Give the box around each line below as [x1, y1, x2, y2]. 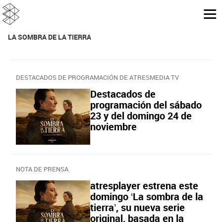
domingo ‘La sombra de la [90, 189, 203, 203]
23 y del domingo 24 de [90, 109, 192, 123]
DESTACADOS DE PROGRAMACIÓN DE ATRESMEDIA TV [16, 73, 179, 82]
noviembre [90, 120, 137, 134]
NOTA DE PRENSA [16, 164, 68, 173]
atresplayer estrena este [90, 178, 198, 192]
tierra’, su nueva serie [90, 200, 185, 214]
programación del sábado [90, 98, 202, 112]
